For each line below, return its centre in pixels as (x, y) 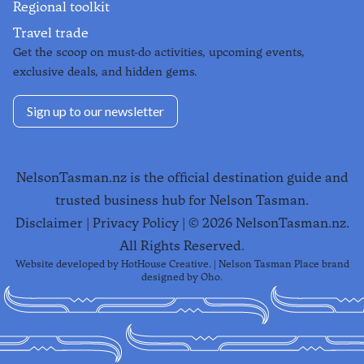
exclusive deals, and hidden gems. (105, 71)
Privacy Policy (135, 223)
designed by (170, 277)
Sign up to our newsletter (95, 110)
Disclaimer (49, 223)
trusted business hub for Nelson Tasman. (182, 200)
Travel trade (51, 32)
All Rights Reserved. (182, 245)
